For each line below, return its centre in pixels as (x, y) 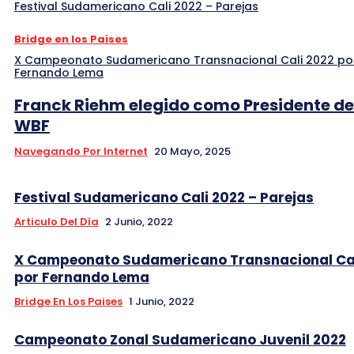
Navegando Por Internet (81, 152)
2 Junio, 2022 (139, 222)
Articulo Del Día (56, 222)
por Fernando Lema (82, 278)
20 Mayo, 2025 (192, 152)
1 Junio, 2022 (162, 302)
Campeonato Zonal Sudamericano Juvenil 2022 (180, 340)
